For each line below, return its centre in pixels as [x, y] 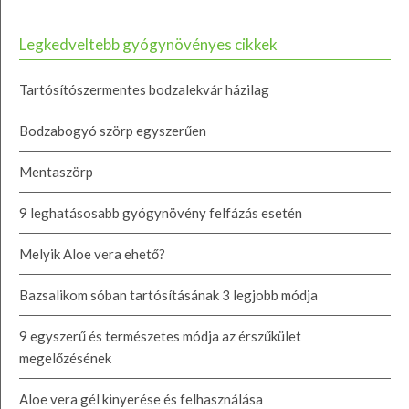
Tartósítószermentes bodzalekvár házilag [144, 89]
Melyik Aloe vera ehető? [92, 253]
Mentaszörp [56, 171]
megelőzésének [65, 357]
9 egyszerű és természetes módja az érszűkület [160, 336]
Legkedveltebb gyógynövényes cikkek [148, 44]
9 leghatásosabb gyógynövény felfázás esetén [161, 212]
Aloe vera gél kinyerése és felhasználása [141, 399]
